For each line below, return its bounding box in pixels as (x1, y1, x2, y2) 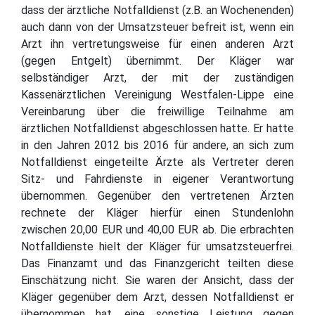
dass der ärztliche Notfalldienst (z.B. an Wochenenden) (21, 3, 294, 17)
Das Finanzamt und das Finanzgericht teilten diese (21, 256, 294, 270)
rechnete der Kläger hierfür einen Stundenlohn (21, 205, 294, 219)
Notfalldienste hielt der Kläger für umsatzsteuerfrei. (21, 239, 294, 253)
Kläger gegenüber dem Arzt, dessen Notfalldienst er (21, 290, 294, 304)
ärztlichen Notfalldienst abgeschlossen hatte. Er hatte (21, 121, 294, 135)
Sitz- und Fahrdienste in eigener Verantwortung (21, 172, 294, 186)
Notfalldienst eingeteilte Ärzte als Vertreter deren (21, 155, 294, 169)
